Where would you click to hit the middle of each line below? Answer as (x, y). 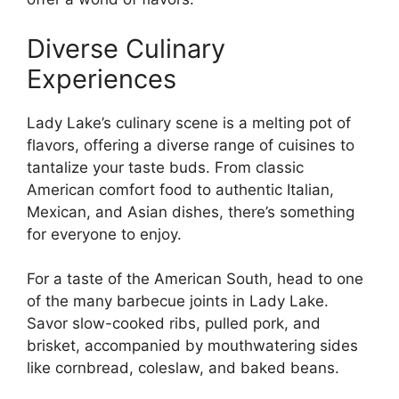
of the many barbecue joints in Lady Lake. (178, 301)
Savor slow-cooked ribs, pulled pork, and (174, 324)
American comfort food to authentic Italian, (180, 189)
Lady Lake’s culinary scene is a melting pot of (189, 122)
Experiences (102, 78)
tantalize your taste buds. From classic (165, 167)
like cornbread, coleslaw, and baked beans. (183, 368)
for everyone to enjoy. (104, 234)
